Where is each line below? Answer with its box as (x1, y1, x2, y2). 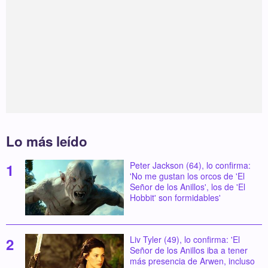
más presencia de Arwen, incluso (129, 254, 255, 267)
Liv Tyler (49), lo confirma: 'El (129, 233, 240, 245)
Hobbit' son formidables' (129, 191, 221, 203)
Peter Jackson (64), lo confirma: (129, 159, 251, 171)
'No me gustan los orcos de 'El (129, 169, 245, 182)
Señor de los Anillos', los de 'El (129, 180, 245, 193)
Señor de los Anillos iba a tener (129, 243, 248, 256)
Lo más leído (6, 132, 88, 151)
